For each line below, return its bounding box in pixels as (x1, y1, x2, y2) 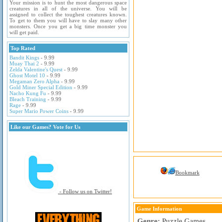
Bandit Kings (9, 55, 39, 60)
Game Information (137, 206, 182, 212)
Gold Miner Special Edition (9, 84, 72, 90)
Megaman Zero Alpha (9, 78, 59, 84)
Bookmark (175, 169, 200, 175)
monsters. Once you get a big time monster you (9, 23, 127, 29)
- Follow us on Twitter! (58, 188, 112, 194)
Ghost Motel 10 (9, 72, 45, 78)
